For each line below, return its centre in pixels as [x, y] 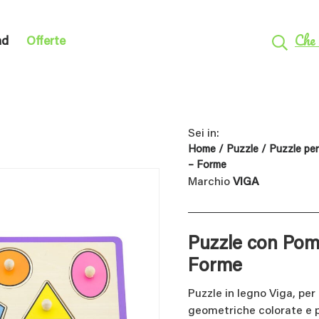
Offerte [46, 43]
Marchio [210, 183]
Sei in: [204, 134]
